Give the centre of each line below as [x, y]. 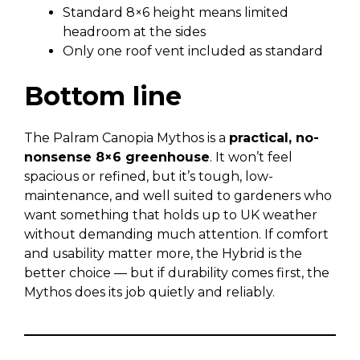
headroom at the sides [134, 32]
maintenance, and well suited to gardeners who [178, 196]
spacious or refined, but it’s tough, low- [149, 176]
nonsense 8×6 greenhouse [117, 157]
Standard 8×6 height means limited [176, 12]
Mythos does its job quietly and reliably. [149, 292]
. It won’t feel [251, 157]
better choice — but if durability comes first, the [177, 273]
